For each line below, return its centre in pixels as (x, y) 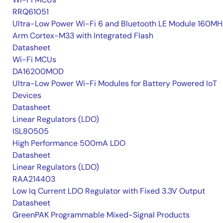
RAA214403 (34, 179)
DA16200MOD (38, 72)
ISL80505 (31, 131)
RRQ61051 (31, 12)
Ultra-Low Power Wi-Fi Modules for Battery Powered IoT (115, 84)
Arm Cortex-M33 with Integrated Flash (83, 36)
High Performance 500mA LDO (69, 143)
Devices (27, 96)
